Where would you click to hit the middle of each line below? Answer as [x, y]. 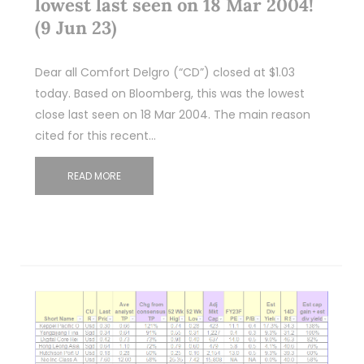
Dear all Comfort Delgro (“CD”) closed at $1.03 [165, 73]
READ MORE [94, 176]
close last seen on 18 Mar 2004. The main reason [172, 115]
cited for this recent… [95, 136]
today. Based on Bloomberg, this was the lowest [169, 94]
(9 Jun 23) [76, 28]
